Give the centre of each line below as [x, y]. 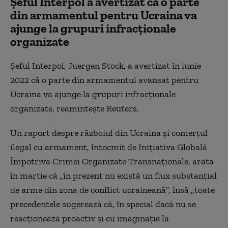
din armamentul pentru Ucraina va [104, 15]
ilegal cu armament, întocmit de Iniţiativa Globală [109, 147]
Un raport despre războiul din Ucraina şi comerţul [109, 133]
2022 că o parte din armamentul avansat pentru [104, 80]
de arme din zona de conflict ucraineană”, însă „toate [112, 190]
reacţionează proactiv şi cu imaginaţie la [90, 218]
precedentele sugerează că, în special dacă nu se [103, 204]
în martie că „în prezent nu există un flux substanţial [113, 176]
